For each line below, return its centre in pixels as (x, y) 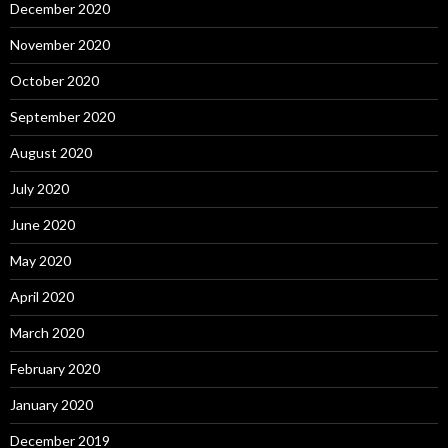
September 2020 (62, 117)
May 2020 (40, 261)
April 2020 (42, 297)
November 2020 (60, 45)
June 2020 (42, 225)
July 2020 (39, 189)
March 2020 (47, 333)
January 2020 (51, 405)
